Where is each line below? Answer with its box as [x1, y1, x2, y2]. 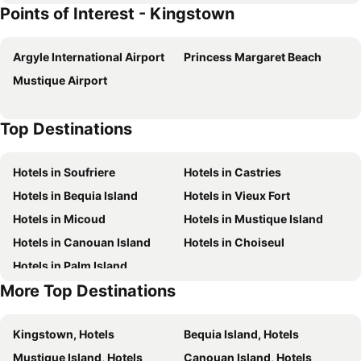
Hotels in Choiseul [184, 235, 284, 249]
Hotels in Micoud [13, 212, 106, 226]
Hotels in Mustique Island [184, 212, 323, 226]
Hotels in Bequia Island [13, 189, 138, 202]
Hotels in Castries [184, 165, 281, 179]
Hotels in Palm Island [13, 259, 127, 272]
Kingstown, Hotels [13, 327, 114, 341]
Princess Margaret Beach [184, 50, 322, 64]
